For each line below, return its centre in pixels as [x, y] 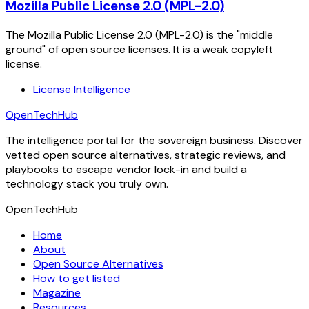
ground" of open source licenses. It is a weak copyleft [139, 49]
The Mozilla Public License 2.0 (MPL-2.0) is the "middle [139, 34]
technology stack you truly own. [87, 183]
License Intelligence [82, 89]
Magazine [57, 292]
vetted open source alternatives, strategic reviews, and [146, 154]
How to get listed [77, 278]
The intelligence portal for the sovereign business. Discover [154, 140]
